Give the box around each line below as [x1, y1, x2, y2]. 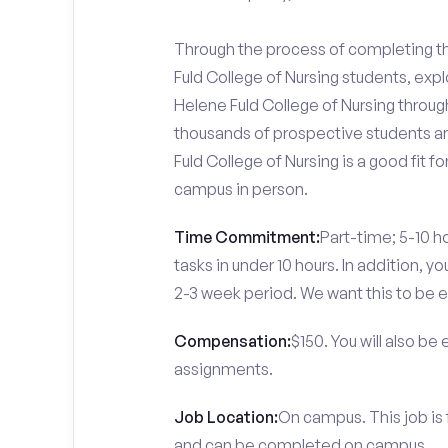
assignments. [173, 359, 273, 379]
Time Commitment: [173, 227, 320, 247]
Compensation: [173, 331, 291, 351]
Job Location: [173, 407, 278, 427]
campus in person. [173, 179, 308, 199]
